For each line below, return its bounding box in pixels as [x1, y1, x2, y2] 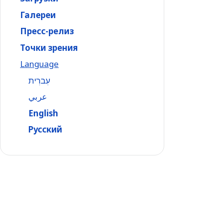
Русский [28, 124, 62, 135]
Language [20, 58, 59, 69]
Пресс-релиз [20, 25, 74, 37]
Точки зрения [20, 42, 78, 53]
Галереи [20, 9, 56, 21]
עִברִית [28, 74, 50, 86]
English [28, 107, 58, 119]
